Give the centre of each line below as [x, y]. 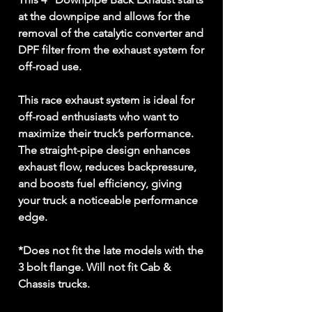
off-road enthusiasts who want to [99, 117]
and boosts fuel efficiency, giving [100, 184]
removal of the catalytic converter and [111, 33]
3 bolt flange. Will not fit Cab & [94, 267]
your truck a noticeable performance [108, 200]
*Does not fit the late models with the [111, 250]
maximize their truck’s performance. [106, 133]
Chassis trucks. [54, 284]
